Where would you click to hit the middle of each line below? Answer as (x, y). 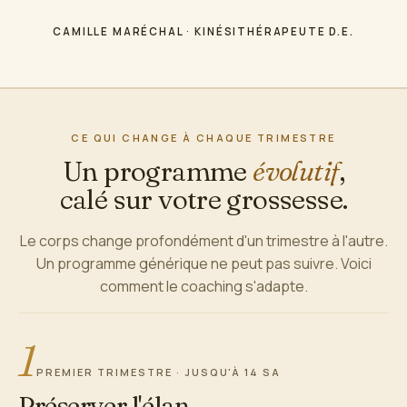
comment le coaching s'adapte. (203, 286)
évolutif (296, 171)
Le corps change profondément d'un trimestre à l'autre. (203, 241)
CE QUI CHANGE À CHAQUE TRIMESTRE (203, 138)
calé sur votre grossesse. (203, 199)
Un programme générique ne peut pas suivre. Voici (203, 263)
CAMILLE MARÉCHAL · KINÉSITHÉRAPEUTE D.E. (203, 31)
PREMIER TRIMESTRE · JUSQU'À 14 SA (159, 372)
